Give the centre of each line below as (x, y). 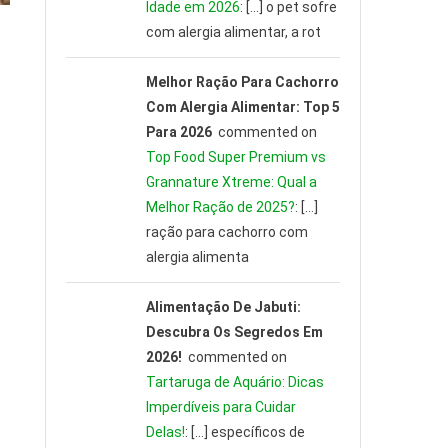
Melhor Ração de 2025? (220, 207)
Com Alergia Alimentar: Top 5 (242, 107)
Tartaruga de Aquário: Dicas (234, 382)
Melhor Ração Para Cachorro (242, 82)
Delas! (165, 432)
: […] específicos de (244, 432)
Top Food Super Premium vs (235, 157)
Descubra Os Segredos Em (234, 332)
